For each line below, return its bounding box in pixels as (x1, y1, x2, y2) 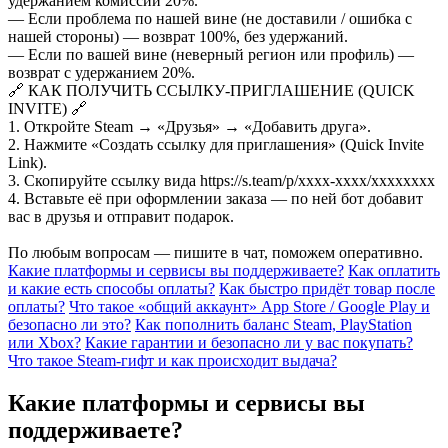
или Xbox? (8, 333, 81, 351)
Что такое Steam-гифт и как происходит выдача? (8, 351, 337, 369)
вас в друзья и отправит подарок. (8, 207, 234, 225)
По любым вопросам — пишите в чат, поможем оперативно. (8, 243, 423, 261)
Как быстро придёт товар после (219, 279, 435, 297)
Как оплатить (348, 261, 440, 279)
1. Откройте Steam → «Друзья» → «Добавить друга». (8, 117, 371, 135)
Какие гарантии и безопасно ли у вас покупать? (85, 333, 413, 351)
